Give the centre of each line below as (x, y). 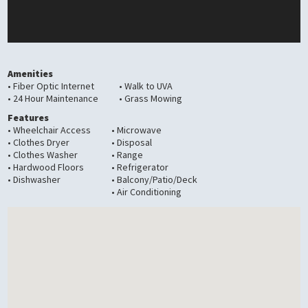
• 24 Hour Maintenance (53, 99)
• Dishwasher (34, 180)
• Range (128, 155)
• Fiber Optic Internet (51, 86)
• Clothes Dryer (39, 143)
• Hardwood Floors (46, 167)
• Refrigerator (140, 167)
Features (29, 118)
